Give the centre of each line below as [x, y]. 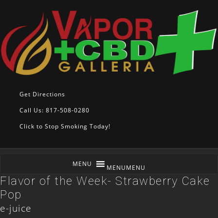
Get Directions [42, 94]
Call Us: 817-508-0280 [54, 110]
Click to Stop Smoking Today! [65, 127]
